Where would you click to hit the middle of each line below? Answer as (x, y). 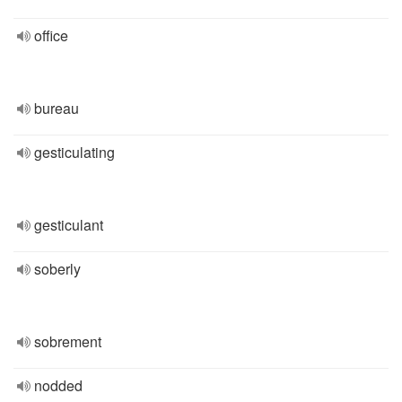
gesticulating (74, 152)
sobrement (68, 341)
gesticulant (69, 225)
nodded (58, 385)
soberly (57, 269)
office (51, 35)
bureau (57, 108)
